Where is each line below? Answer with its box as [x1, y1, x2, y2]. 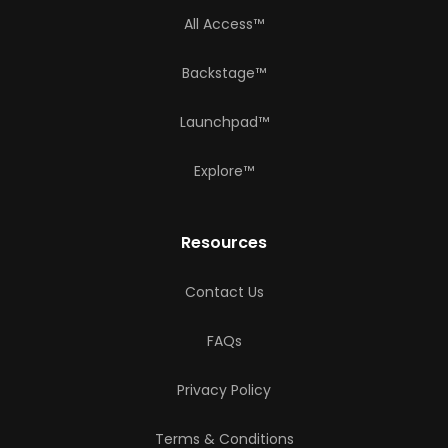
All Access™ [184, 14, 264, 35]
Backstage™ [182, 63, 266, 84]
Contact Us [184, 282, 264, 303]
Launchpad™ [179, 112, 269, 133]
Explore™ [194, 161, 254, 182]
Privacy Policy [177, 380, 271, 401]
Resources [181, 231, 267, 255]
